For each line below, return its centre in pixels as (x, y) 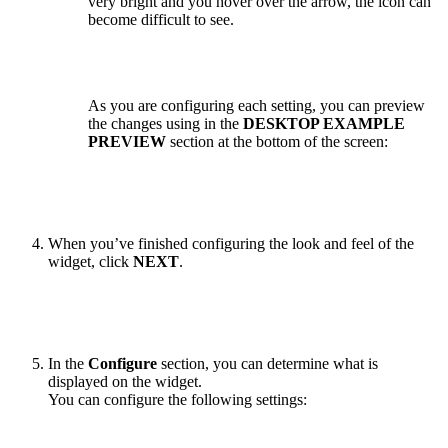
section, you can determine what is (267, 364)
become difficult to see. (161, 20)
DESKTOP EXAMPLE (324, 124)
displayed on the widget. (125, 382)
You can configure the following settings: (177, 400)
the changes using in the (165, 124)
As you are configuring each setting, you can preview (256, 106)
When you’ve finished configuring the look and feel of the (231, 244)
